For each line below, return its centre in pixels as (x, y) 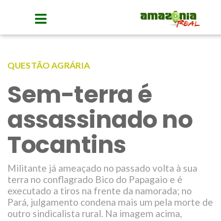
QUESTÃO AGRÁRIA (49, 65)
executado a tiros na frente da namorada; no (100, 191)
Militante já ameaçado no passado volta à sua (102, 168)
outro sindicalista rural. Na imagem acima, (95, 213)
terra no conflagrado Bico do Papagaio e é (95, 179)
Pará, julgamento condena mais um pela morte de (110, 202)
